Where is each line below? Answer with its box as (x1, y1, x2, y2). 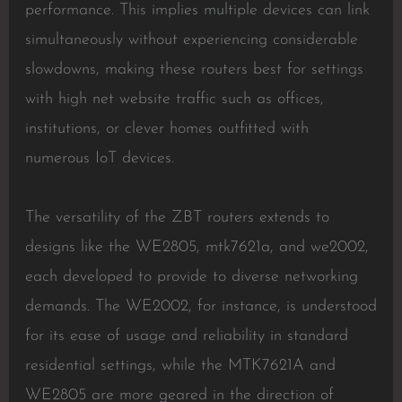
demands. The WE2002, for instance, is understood (24, 298, 377, 315)
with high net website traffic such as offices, (24, 91, 324, 108)
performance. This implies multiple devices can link (24, 2, 370, 19)
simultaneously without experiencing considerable (24, 31, 358, 48)
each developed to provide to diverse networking (24, 268, 358, 285)
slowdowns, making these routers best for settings (24, 61, 363, 78)
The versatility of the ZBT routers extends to (24, 209, 329, 226)
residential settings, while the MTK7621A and (24, 357, 336, 374)
